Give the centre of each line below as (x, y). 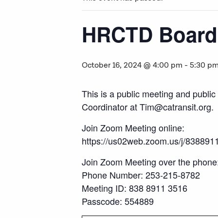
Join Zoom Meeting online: (133, 127)
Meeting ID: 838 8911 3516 (135, 188)
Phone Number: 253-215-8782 (141, 175)
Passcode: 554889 (118, 201)
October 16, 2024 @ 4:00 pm (132, 65)
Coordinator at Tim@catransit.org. (148, 107)
